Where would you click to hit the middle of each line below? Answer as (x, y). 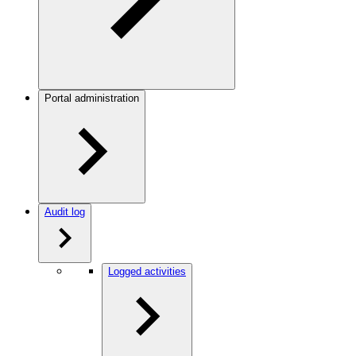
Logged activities (147, 271)
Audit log (65, 212)
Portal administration (92, 98)
